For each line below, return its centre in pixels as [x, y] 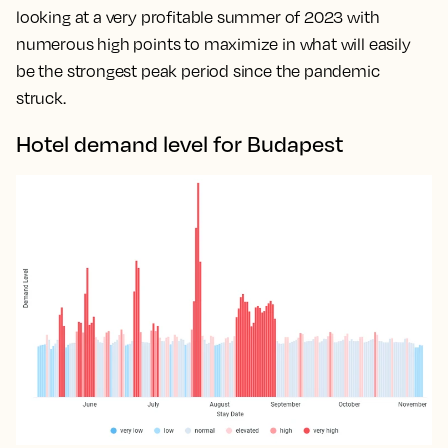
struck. [41, 97]
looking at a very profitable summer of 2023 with [198, 16]
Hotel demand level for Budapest [179, 143]
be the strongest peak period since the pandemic [198, 70]
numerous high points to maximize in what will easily [213, 43]
